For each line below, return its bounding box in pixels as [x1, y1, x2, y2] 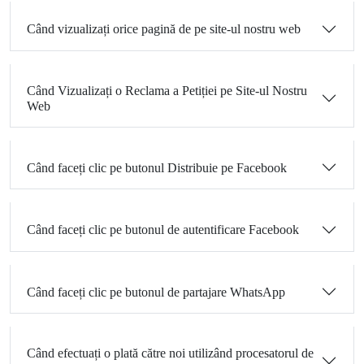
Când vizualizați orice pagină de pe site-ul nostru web [27, 22, 301, 37]
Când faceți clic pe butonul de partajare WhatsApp [27, 284, 285, 299]
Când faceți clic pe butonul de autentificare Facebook [27, 223, 299, 237]
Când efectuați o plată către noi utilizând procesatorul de [27, 346, 314, 361]
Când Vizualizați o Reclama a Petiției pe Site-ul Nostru [27, 84, 307, 98]
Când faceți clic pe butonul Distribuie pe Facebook [27, 160, 287, 175]
